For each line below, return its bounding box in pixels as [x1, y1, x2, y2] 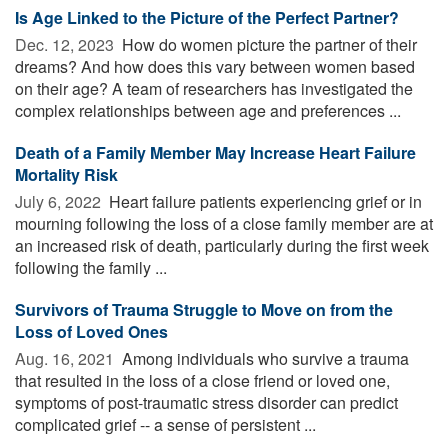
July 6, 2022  [15, 189, 105, 213]
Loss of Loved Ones [15, 319, 168, 343]
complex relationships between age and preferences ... [15, 98, 401, 122]
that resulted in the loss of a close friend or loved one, [15, 368, 390, 392]
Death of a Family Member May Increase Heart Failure [15, 140, 416, 164]
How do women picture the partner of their [118, 32, 417, 56]
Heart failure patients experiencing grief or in [105, 189, 422, 213]
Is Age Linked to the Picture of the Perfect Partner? [15, 5, 399, 29]
